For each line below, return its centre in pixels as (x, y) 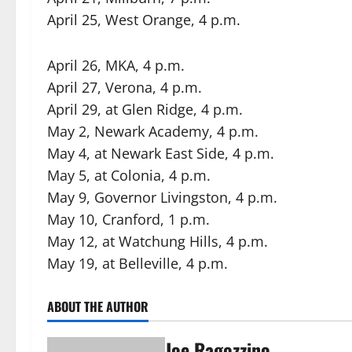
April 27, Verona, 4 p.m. (125, 87)
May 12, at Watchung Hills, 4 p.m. (158, 241)
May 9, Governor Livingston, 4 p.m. (162, 197)
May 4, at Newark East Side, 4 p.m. (161, 153)
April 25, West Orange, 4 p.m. (144, 20)
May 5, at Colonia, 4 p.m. (129, 175)
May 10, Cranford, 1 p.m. (128, 219)
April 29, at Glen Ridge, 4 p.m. (145, 109)
